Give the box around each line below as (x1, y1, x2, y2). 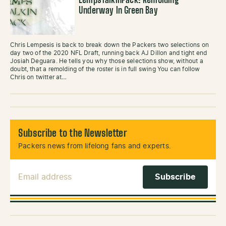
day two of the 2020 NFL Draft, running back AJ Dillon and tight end (10, 50, 207, 56)
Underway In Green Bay (79, 7, 158, 16)
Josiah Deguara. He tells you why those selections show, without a (10, 58, 203, 64)
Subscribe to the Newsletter (18, 129, 127, 139)
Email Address (18, 166, 76, 175)
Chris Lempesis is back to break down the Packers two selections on (10, 42, 209, 48)
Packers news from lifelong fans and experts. (18, 143, 171, 150)
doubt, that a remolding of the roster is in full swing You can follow (10, 66, 200, 72)
